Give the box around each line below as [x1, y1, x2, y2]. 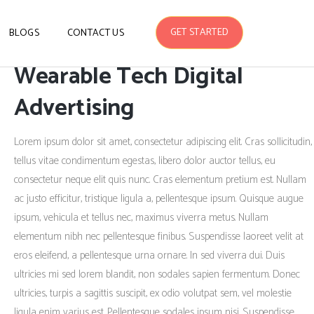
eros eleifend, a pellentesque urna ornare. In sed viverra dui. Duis [13, 247, 285, 264]
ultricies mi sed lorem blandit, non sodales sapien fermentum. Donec [13, 266, 300, 283]
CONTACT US [67, 25, 124, 41]
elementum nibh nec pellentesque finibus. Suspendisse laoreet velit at [13, 228, 303, 245]
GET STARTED [170, 24, 229, 41]
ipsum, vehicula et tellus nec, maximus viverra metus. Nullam [13, 209, 268, 226]
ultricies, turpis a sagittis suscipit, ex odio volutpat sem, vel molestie [13, 285, 292, 302]
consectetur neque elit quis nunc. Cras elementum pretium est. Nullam [13, 171, 306, 189]
